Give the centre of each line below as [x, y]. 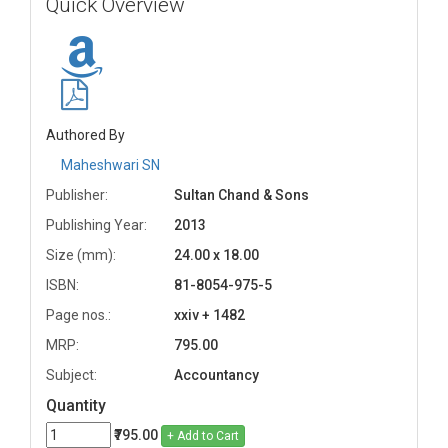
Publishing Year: [96, 225]
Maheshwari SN [110, 165]
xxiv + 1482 [209, 315]
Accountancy [216, 375]
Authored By [85, 135]
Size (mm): [81, 255]
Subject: [71, 375]
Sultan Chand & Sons [241, 195]
